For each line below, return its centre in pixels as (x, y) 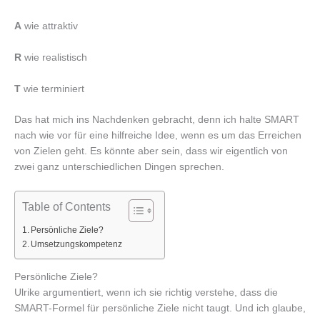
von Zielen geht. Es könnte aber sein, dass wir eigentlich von (151, 151)
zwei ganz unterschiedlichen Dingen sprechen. (119, 167)
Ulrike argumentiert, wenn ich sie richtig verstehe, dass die (146, 293)
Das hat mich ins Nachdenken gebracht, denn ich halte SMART (157, 120)
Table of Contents (66, 207)
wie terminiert (52, 89)
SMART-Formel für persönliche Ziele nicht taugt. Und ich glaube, (160, 309)
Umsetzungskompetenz (77, 245)
